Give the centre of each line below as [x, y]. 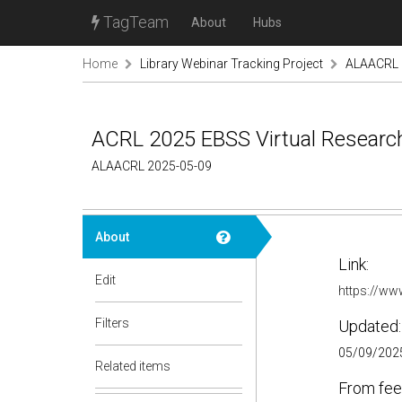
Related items [133, 366]
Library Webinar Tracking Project [232, 64]
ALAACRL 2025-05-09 [152, 166]
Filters [112, 323]
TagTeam [134, 22]
